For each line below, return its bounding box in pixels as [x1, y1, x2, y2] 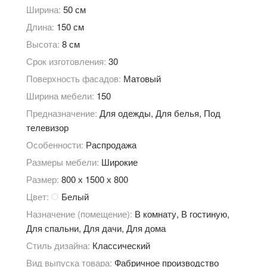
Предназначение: [26, 106, 100, 119]
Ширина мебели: [26, 89, 97, 102]
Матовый [123, 72, 161, 85]
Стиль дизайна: [26, 238, 92, 252]
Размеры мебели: [26, 155, 101, 168]
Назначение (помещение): [26, 207, 135, 220]
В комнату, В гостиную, [134, 207, 229, 220]
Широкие [101, 155, 138, 168]
